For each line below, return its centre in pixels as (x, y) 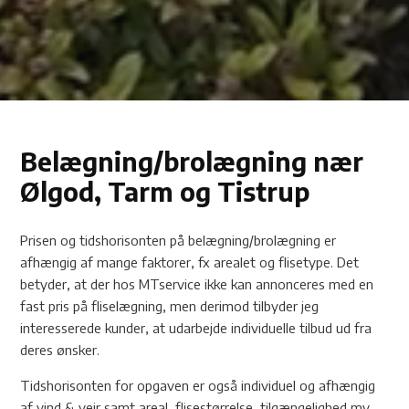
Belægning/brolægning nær (192, 161)
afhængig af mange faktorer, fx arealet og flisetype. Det (190, 262)
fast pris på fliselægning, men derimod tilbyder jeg (170, 305)
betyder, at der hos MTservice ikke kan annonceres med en (197, 283)
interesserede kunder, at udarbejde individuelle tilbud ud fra (196, 327)
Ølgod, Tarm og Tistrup (165, 191)
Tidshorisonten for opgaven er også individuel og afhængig (198, 385)
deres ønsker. (60, 349)
